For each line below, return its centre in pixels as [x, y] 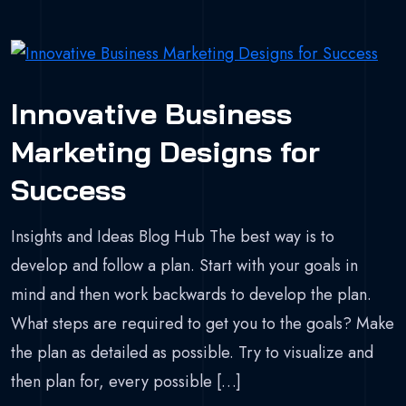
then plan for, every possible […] [126, 381]
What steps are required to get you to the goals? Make [203, 323]
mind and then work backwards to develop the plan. [191, 294]
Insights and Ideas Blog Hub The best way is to [173, 236]
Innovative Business [151, 113]
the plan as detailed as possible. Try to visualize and [192, 352]
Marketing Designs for [165, 151]
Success [68, 189]
